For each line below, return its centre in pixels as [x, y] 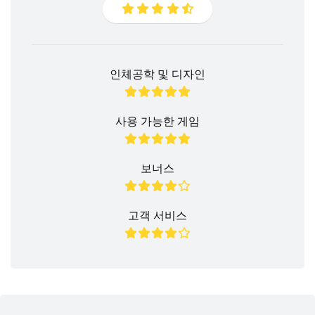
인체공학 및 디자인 [157, 74]
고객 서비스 [157, 215]
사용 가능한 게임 [157, 121]
